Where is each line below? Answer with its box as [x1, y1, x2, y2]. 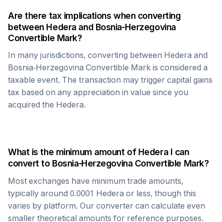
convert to [8, 158, 53, 168]
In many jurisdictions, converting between [8, 50, 164, 60]
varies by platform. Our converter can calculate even [8, 201, 205, 211]
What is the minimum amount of [8, 147, 138, 157]
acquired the [8, 100, 56, 110]
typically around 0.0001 [8, 188, 96, 198]
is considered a [151, 62, 208, 72]
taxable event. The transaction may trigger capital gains [8, 75, 213, 85]
